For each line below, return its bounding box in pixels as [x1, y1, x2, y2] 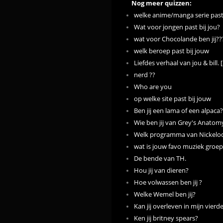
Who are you [134, 83, 172, 92]
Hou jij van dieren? [134, 166, 189, 175]
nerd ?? [134, 71, 155, 80]
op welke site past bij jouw [134, 95, 211, 104]
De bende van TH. [134, 154, 186, 163]
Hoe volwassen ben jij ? [134, 178, 202, 187]
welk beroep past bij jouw [134, 47, 209, 56]
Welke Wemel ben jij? [134, 190, 196, 199]
